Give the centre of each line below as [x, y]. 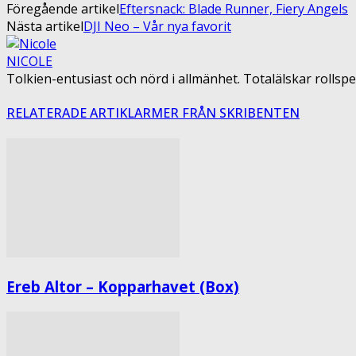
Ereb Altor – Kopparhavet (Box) [123, 287]
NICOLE [29, 61]
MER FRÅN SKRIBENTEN [225, 113]
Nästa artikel [45, 26]
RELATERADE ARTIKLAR [79, 113]
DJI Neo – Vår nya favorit [157, 26]
